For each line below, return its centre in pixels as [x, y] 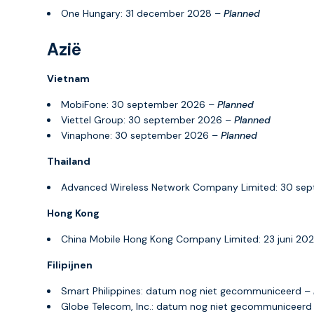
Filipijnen [70, 265]
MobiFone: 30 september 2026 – [139, 104]
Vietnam [68, 78]
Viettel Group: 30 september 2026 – [148, 120]
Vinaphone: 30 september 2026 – [141, 135]
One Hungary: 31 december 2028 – [142, 13]
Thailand [69, 161]
